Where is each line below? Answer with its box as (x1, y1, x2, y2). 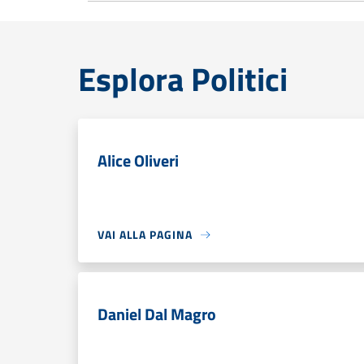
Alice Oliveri (97, 148, 179, 173)
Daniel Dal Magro (97, 301, 216, 327)
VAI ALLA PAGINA (97, 226, 193, 243)
